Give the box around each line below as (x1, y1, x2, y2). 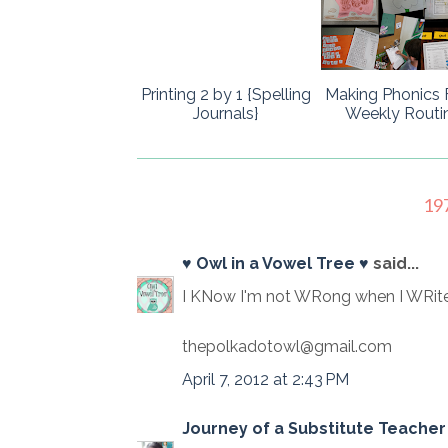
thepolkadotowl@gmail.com (182, 337, 392, 357)
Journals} (193, 104, 259, 124)
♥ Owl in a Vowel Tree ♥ (182, 254, 369, 274)
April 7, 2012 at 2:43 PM (182, 370, 349, 390)
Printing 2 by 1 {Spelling (140, 85, 311, 105)
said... (369, 254, 419, 274)
